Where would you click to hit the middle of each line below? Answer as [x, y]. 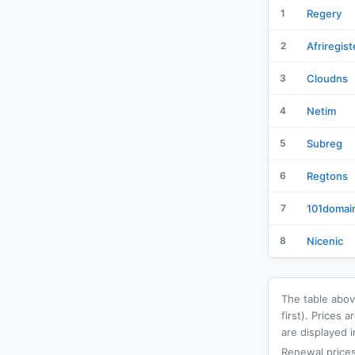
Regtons [327, 176]
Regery [324, 13]
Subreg [324, 143]
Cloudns [327, 78]
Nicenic [325, 240]
